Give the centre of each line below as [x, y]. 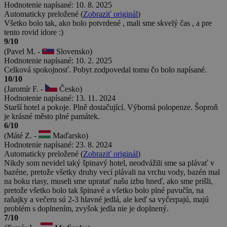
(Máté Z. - [21, 135]
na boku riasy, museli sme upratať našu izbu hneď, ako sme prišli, [108, 181]
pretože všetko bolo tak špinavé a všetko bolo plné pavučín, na [104, 190]
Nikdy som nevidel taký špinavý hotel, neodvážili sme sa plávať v [109, 163]
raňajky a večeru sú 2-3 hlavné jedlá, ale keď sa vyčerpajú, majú [106, 199]
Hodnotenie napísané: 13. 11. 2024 [60, 98]
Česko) [70, 89]
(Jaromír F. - [25, 89]
